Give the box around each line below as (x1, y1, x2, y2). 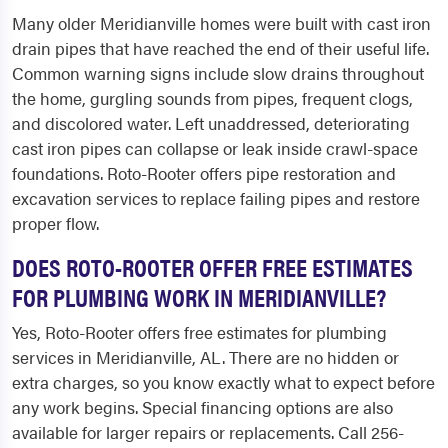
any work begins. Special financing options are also (12, 395, 393, 419)
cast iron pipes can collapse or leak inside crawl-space (12, 136, 418, 160)
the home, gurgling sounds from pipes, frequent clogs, (12, 86, 413, 110)
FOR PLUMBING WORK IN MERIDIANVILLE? (12, 279, 386, 314)
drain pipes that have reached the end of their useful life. (12, 36, 429, 60)
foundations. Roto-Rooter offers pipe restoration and (12, 161, 396, 185)
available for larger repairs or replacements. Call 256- (12, 420, 404, 444)
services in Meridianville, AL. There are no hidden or (12, 345, 399, 369)
